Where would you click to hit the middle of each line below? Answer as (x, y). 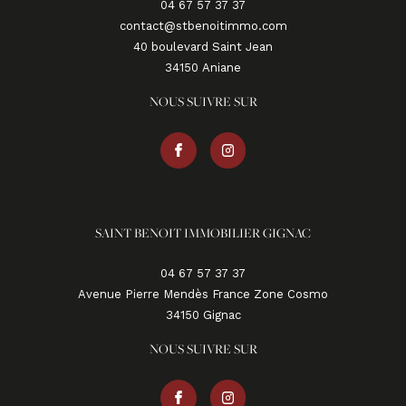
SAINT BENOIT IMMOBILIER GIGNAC (203, 232)
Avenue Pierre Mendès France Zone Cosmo (203, 295)
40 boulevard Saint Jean (203, 47)
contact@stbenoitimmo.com (203, 26)
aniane (226, 68)
